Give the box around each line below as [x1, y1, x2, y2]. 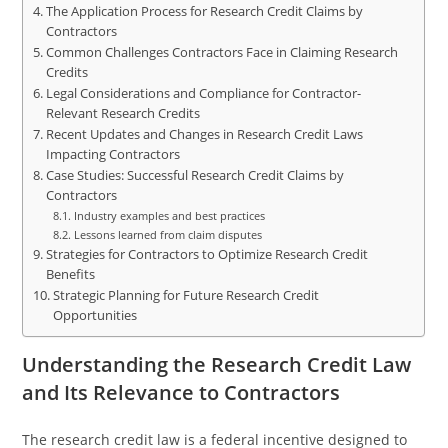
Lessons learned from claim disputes [73, 227, 262, 242]
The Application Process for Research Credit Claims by [45, 3, 363, 20]
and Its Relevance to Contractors [22, 379, 341, 406]
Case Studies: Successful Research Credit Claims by [45, 167, 344, 184]
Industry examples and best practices [73, 208, 265, 223]
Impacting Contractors [45, 146, 180, 163]
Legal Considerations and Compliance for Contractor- [45, 85, 361, 102]
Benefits [45, 266, 95, 283]
